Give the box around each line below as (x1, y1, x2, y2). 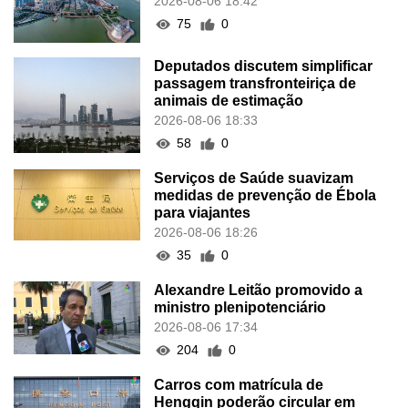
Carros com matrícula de (154, 377, 324, 393)
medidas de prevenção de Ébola (154, 188, 377, 204)
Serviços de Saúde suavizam (154, 170, 354, 187)
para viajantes (154, 205, 251, 221)
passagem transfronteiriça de (154, 76, 357, 92)
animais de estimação (154, 93, 304, 109)
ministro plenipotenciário (154, 300, 327, 316)
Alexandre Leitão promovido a (154, 282, 363, 299)
